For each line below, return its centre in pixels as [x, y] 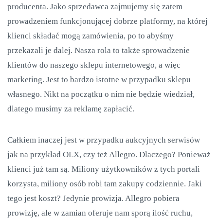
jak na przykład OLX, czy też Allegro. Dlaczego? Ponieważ [109, 154]
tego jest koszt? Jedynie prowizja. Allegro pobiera [93, 198]
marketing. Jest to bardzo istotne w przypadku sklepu [99, 80]
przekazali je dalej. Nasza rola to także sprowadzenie [99, 50]
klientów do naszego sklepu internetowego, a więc [94, 65]
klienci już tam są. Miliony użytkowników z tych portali [104, 169]
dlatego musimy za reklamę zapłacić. [71, 109]
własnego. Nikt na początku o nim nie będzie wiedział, [101, 94]
